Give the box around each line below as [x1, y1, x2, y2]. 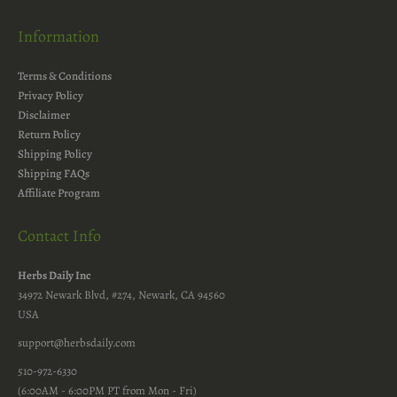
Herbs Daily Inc [18, 268, 91, 284]
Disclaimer [18, 107, 70, 123]
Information [18, 26, 99, 48]
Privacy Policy [18, 88, 83, 104]
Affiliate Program [18, 185, 100, 201]
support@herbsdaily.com [18, 335, 136, 351]
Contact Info [18, 225, 101, 247]
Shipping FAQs [18, 166, 90, 182]
